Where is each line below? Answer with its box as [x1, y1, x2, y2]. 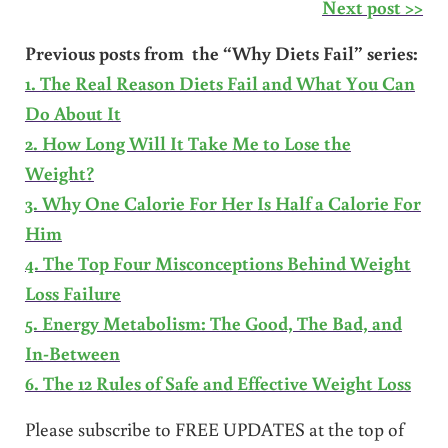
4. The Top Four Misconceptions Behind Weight [24, 249, 411, 275]
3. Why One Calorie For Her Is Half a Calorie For [24, 189, 421, 215]
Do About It [24, 99, 121, 125]
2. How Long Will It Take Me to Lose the [24, 129, 351, 155]
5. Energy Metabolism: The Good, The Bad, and [24, 309, 402, 335]
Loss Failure [24, 279, 121, 305]
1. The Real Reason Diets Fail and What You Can [24, 69, 415, 95]
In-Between [24, 339, 120, 365]
